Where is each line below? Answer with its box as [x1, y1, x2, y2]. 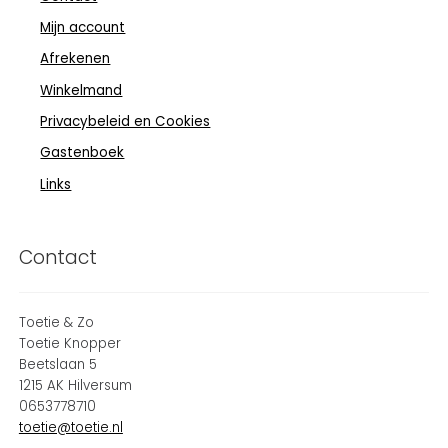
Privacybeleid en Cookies [40, 111, 211, 131]
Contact [18, 244, 97, 271]
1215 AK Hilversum [18, 375, 132, 395]
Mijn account [40, 17, 126, 37]
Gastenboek [40, 143, 125, 163]
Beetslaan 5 [18, 354, 97, 374]
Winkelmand [40, 80, 123, 100]
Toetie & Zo [18, 312, 94, 332]
